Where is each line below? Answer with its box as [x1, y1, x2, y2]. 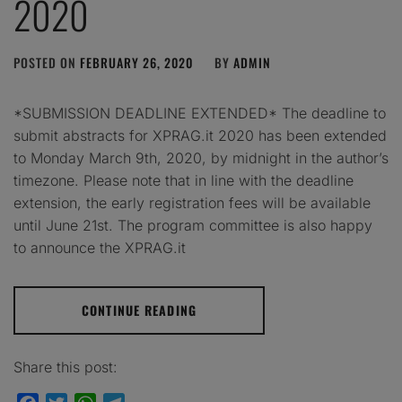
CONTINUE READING [82, 301, 197, 319]
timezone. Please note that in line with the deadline [13, 171, 354, 189]
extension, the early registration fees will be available [13, 194, 371, 212]
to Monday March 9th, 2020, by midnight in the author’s [13, 149, 389, 167]
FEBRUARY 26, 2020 [80, 53, 193, 72]
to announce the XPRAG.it [13, 239, 186, 257]
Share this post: [13, 358, 118, 376]
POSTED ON [13, 53, 80, 72]
